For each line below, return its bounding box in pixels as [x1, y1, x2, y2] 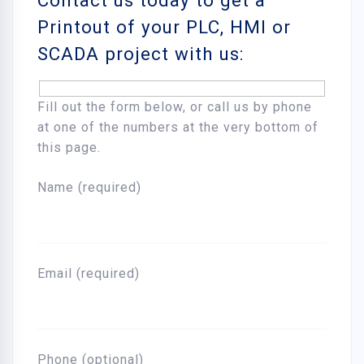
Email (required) [37, 265, 140, 281]
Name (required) [37, 179, 141, 195]
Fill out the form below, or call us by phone [37, 98, 312, 115]
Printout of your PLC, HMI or [37, 16, 291, 38]
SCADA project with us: [37, 43, 244, 65]
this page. [37, 139, 101, 155]
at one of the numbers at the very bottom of [37, 119, 318, 135]
